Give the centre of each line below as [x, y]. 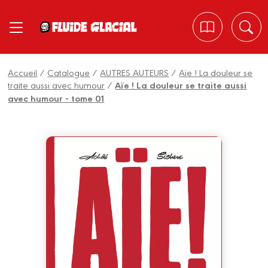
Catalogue [69, 72]
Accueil [23, 72]
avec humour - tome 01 [56, 98]
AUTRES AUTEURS [135, 72]
